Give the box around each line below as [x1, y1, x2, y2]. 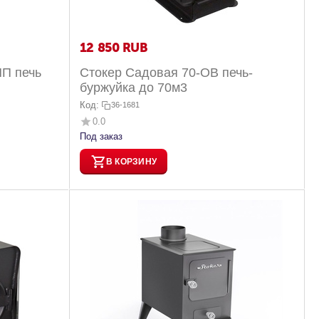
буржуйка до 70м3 [79, 80, 187, 95]
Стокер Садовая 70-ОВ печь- [79, 66, 253, 80]
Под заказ [79, 131, 122, 142]
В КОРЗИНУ [105, 156, 157, 167]
